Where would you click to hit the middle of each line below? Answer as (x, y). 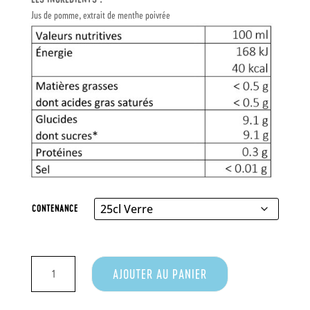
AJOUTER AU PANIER (160, 274)
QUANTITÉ (47, 263)
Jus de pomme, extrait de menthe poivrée (100, 15)
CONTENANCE (55, 209)
